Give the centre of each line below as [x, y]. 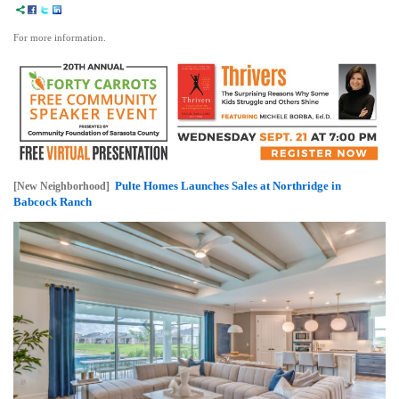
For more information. [60, 38]
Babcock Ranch [53, 201]
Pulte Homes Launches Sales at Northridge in [228, 185]
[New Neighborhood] [61, 186]
